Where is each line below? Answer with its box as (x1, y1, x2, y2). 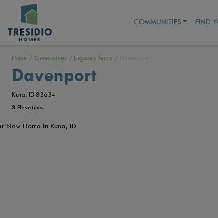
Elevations (15, 103, 44, 111)
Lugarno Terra (74, 54, 112, 62)
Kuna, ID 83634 (12, 91, 55, 99)
